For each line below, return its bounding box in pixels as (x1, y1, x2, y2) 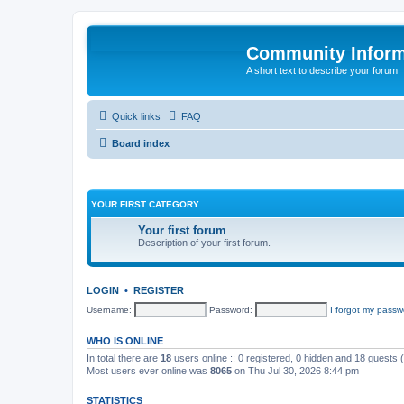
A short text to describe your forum (246, 65, 398, 76)
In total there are (87, 353, 161, 363)
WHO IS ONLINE (87, 335, 163, 346)
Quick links (112, 110, 161, 122)
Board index (112, 137, 170, 149)
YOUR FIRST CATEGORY (91, 199, 199, 209)
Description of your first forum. (138, 237, 271, 248)
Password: (209, 305, 252, 315)
